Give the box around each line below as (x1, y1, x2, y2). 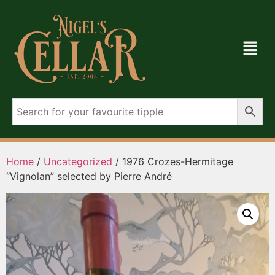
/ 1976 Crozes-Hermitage (112, 155, 233, 168)
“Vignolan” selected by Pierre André (6, 170, 172, 182)
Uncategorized (44, 155, 112, 168)
